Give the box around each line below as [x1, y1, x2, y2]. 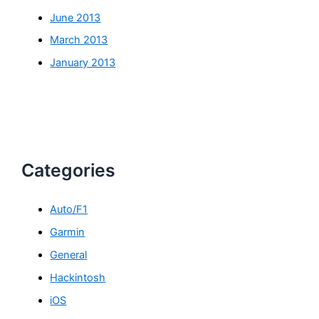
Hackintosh [50, 271, 106, 285]
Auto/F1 [50, 203, 88, 216]
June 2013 [50, 11, 101, 24]
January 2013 [50, 56, 116, 70]
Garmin [50, 226, 85, 239]
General [50, 249, 88, 262]
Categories [21, 159, 116, 181]
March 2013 [50, 33, 108, 47]
